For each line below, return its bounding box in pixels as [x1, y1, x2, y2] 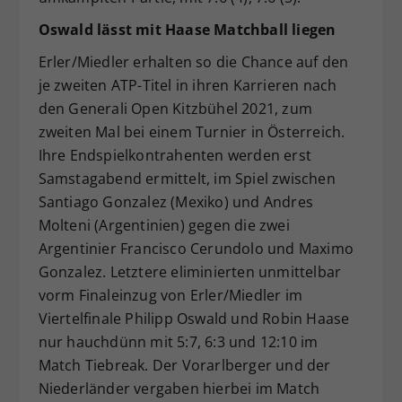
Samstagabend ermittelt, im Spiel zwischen [38, 168, 336, 188]
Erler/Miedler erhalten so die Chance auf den [38, 51, 349, 72]
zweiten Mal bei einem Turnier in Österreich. [38, 121, 345, 142]
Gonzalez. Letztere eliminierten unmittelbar [38, 261, 342, 282]
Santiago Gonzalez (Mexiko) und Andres [38, 191, 313, 212]
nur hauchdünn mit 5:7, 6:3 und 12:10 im [38, 331, 319, 352]
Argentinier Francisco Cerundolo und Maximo [38, 238, 354, 258]
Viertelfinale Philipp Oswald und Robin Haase [38, 308, 350, 328]
